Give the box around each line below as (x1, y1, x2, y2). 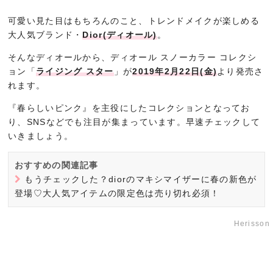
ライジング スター (35, 66, 114, 76)
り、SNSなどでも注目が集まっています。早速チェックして (8, 117, 261, 127)
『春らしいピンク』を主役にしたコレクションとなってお (8, 103, 250, 113)
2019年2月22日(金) (132, 66, 218, 76)
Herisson (233, 219, 270, 228)
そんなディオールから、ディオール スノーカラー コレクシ (8, 52, 257, 62)
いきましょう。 (8, 131, 74, 141)
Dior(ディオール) (82, 30, 157, 40)
